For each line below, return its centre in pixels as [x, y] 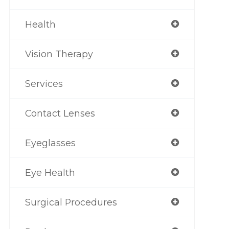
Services [44, 84]
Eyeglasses [50, 143]
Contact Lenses [60, 113]
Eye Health [50, 173]
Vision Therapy [59, 54]
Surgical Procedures [71, 202]
